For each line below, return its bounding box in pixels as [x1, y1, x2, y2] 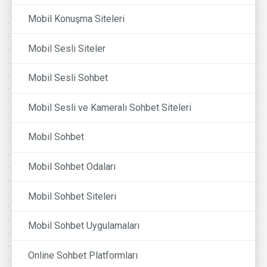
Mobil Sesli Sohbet [28, 72, 108, 84]
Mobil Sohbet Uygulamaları [28, 220, 140, 232]
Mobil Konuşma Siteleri [28, 13, 125, 25]
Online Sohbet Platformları [28, 249, 138, 261]
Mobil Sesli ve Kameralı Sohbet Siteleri [28, 101, 192, 113]
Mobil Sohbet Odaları [28, 160, 116, 172]
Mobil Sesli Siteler [28, 42, 106, 54]
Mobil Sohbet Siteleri [28, 190, 117, 202]
